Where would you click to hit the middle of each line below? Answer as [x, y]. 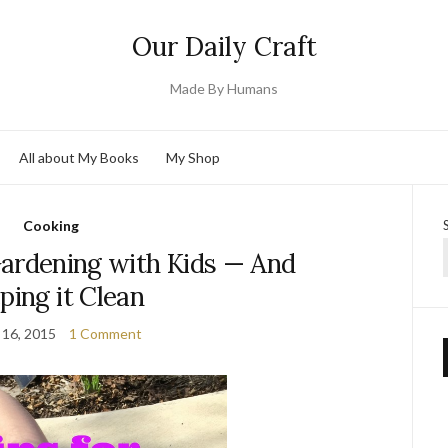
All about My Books [79, 157]
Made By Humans [224, 88]
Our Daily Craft [224, 46]
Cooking [50, 225]
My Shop [193, 157]
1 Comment [105, 333]
